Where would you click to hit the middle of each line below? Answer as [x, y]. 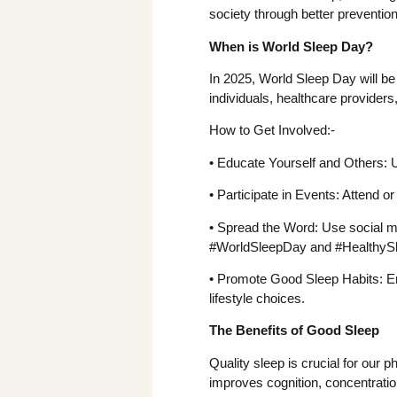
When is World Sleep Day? [291, 46]
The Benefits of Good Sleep [294, 331]
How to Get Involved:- [274, 130]
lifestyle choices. [259, 298]
